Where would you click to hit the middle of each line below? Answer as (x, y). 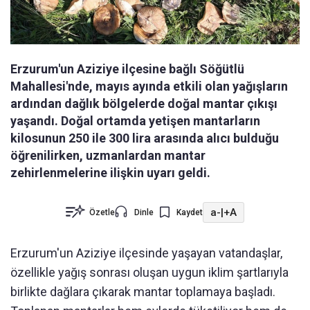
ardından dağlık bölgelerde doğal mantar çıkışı (144, 104)
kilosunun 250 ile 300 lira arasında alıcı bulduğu (145, 138)
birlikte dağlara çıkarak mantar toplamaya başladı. (143, 292)
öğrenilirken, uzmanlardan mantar (108, 156)
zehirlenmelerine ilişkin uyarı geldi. (110, 173)
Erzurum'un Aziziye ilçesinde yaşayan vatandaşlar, (146, 253)
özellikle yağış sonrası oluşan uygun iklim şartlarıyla (149, 273)
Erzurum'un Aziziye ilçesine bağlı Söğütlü (127, 69)
